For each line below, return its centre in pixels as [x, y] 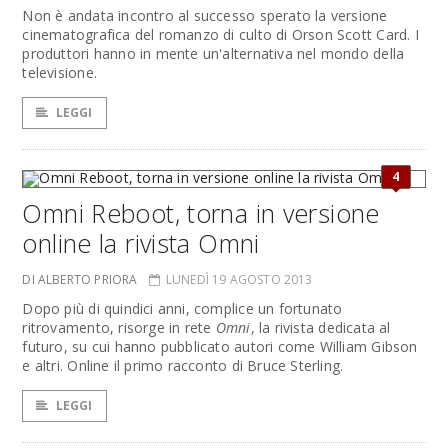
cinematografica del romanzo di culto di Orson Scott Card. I [220, 34]
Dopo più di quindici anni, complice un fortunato [182, 308]
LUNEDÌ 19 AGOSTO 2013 [239, 279]
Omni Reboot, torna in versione [201, 213]
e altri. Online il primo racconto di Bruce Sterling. [183, 365]
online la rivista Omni [141, 243]
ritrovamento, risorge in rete [119, 327]
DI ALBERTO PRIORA [80, 279]
